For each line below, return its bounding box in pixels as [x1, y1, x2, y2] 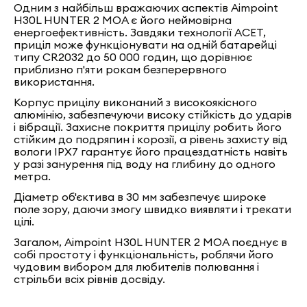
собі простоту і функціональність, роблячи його [14, 247, 274, 261]
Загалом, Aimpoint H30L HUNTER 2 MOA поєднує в [14, 235, 288, 249]
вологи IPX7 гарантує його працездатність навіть [14, 145, 288, 158]
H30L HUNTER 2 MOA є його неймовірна [14, 13, 232, 27]
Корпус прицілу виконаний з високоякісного [14, 95, 258, 109]
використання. [14, 75, 95, 88]
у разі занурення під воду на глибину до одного [14, 157, 276, 171]
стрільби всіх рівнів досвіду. [14, 272, 166, 286]
